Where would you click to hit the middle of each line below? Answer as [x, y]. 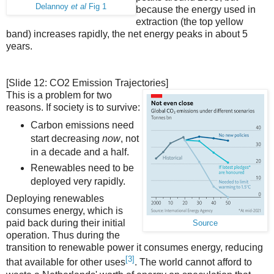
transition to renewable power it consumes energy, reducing [135, 248]
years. [19, 46]
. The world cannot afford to [193, 262]
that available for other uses [66, 262]
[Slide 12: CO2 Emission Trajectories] [87, 83]
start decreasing [66, 138]
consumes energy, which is [65, 211]
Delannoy [53, 6]
